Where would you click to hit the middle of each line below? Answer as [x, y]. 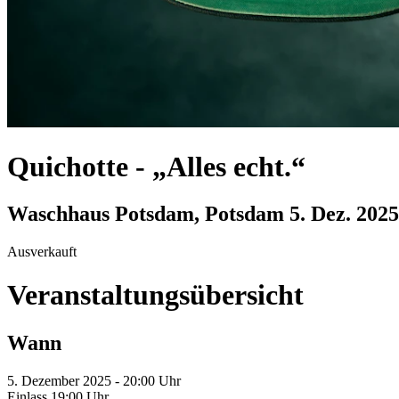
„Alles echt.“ [229, 166]
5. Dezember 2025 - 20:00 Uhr [94, 380]
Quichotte [71, 166]
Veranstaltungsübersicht [155, 295]
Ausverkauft [42, 251]
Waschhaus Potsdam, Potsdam [148, 213]
